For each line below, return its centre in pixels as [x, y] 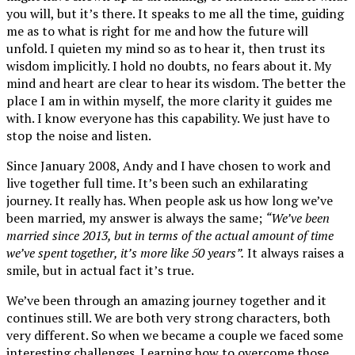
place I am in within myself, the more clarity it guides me [169, 100]
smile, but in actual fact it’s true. [100, 270]
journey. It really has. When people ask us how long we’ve [170, 200]
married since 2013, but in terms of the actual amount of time [170, 235]
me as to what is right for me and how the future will [157, 31]
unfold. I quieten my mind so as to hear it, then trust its [166, 48]
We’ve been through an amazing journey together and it [166, 300]
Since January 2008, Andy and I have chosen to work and [168, 165]
